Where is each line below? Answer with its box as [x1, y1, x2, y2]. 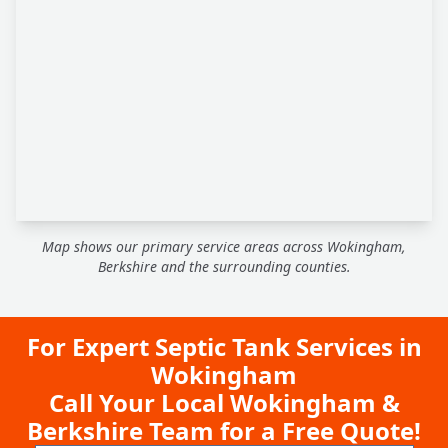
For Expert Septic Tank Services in [26, 330, 422, 363]
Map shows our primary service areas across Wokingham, [42, 237, 406, 256]
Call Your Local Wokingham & [48, 386, 400, 419]
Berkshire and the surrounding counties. [97, 257, 351, 276]
